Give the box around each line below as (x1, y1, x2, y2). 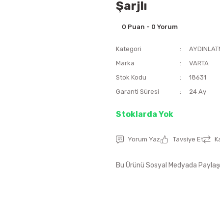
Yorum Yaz (128, 136, 160, 143)
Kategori (116, 45, 141, 53)
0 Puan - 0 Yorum (122, 23, 178, 30)
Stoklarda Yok (116, 110, 173, 119)
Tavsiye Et (173, 136, 203, 143)
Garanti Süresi (116, 88, 159, 95)
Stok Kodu (116, 74, 146, 81)
